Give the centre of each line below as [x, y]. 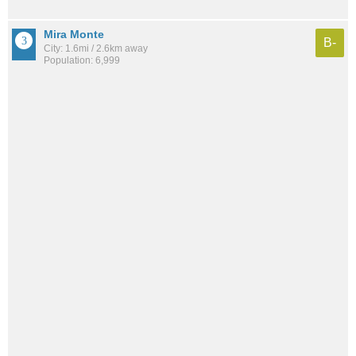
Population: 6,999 [82, 61]
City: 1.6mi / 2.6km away [96, 49]
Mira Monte [74, 35]
